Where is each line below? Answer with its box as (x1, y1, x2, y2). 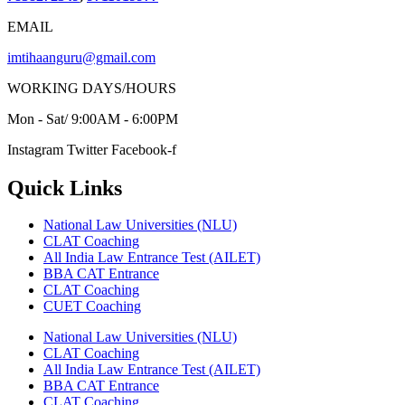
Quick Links (7, 176, 122, 201)
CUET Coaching (43, 298, 141, 315)
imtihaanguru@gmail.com (7, 50, 155, 66)
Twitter (67, 142, 108, 158)
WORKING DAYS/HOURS (7, 80, 176, 97)
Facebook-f (111, 142, 176, 158)
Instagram (7, 142, 63, 158)
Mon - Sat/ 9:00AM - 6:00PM (7, 111, 178, 127)
